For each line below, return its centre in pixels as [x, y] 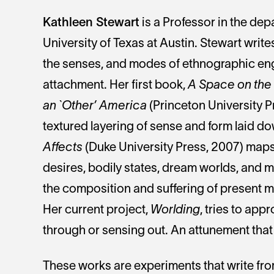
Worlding [175, 211]
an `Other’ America [95, 107]
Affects [63, 148]
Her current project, [97, 211]
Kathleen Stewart [91, 24]
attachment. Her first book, [115, 86]
